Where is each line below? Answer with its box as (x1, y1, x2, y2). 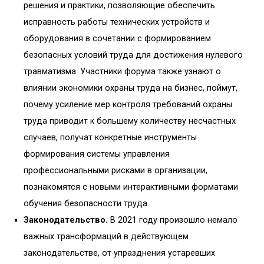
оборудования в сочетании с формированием (24, 34, 211, 44)
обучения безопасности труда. (24, 199, 156, 209)
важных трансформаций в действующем (24, 232, 189, 242)
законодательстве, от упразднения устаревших (24, 248, 215, 259)
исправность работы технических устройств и (24, 17, 210, 28)
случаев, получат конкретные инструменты (24, 133, 197, 143)
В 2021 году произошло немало (108, 215, 237, 226)
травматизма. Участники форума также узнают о (24, 67, 221, 77)
